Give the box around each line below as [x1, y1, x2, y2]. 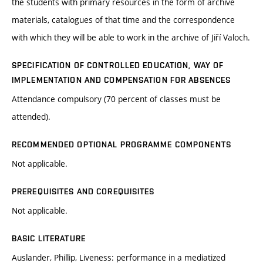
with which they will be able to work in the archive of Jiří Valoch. [12, 32, 250, 43]
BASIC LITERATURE [12, 234, 86, 244]
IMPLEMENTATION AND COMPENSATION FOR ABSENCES [12, 75, 231, 85]
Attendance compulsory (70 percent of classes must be [12, 93, 221, 105]
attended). [12, 111, 50, 123]
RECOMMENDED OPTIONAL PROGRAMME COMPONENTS [12, 140, 231, 150]
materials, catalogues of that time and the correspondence [12, 14, 235, 26]
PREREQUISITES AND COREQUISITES [12, 187, 155, 197]
